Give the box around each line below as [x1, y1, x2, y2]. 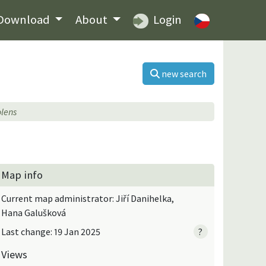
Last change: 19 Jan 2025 [1, 225, 101, 237]
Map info [1, 167, 43, 182]
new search [161, 67, 207, 80]
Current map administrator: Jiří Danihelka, [1, 192, 175, 204]
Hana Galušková [1, 206, 66, 218]
